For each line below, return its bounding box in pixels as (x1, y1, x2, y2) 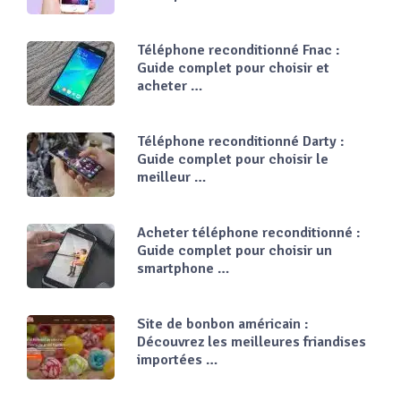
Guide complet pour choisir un (137, 242, 333, 260)
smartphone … (137, 260, 230, 278)
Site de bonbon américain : (137, 315, 310, 334)
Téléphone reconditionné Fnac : (137, 41, 341, 60)
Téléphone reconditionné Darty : (137, 132, 346, 151)
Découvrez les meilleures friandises (137, 333, 367, 352)
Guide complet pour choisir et (137, 59, 330, 78)
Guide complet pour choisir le (137, 150, 329, 169)
